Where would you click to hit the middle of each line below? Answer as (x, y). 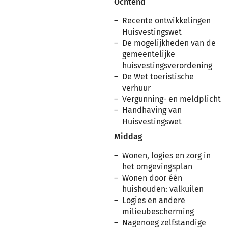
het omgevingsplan (157, 167)
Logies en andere (154, 200)
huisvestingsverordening (167, 65)
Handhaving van (152, 110)
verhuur (136, 88)
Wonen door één (152, 178)
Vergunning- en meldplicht (172, 99)
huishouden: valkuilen (163, 189)
